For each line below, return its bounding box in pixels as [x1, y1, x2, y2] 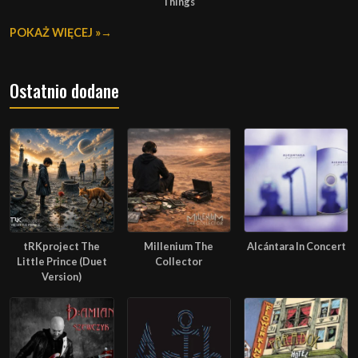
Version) [42, 270, 82, 283]
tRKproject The [23, 240, 101, 253]
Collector [155, 255, 203, 268]
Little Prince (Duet [16, 255, 107, 268]
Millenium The [144, 240, 214, 253]
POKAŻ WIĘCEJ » [10, 26, 101, 40]
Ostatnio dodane [10, 78, 119, 104]
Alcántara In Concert [246, 240, 346, 253]
